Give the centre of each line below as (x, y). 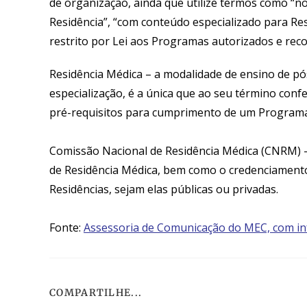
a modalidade (189, 74)
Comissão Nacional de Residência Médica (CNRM (173, 151)
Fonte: (66, 228)
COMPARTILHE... (96, 293)
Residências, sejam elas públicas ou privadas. (164, 189)
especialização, (89, 94)
